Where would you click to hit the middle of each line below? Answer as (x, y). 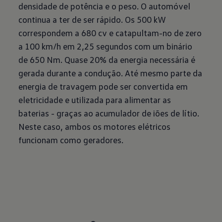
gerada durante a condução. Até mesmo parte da (111, 73)
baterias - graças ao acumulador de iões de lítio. (109, 113)
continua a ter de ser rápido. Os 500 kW (92, 19)
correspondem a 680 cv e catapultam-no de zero (110, 33)
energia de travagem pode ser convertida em (103, 86)
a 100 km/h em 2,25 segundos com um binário (106, 46)
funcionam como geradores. (71, 140)
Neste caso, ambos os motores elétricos (95, 126)
